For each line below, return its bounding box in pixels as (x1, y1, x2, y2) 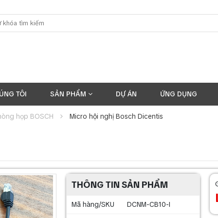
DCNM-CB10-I (127, 200, 170, 209)
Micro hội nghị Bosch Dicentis (70, 112, 163, 121)
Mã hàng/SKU (71, 200, 114, 209)
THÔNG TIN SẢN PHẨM (71, 179, 168, 190)
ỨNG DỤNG (160, 90, 197, 98)
